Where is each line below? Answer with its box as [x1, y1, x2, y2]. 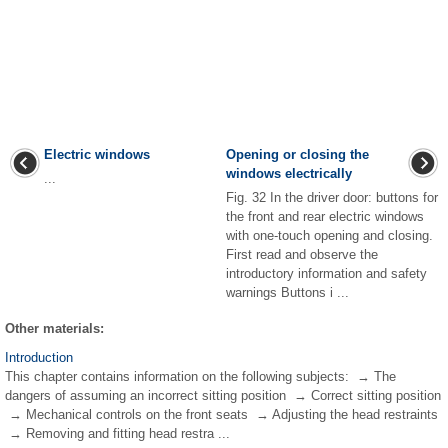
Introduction [5, 349, 73, 365]
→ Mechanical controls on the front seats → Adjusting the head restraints [5, 406, 438, 422]
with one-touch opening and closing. [226, 227, 433, 243]
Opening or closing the [226, 146, 369, 162]
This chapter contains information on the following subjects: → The [5, 368, 396, 384]
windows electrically [226, 165, 352, 181]
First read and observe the [226, 246, 378, 262]
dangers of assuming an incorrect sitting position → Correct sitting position [5, 387, 441, 403]
